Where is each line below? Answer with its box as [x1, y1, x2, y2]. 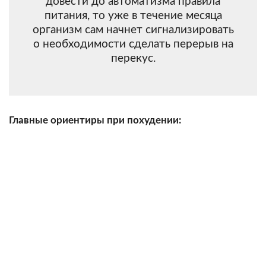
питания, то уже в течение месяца [44, 9, 222, 21]
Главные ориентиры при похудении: [9, 115, 181, 125]
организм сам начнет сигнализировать [32, 24, 234, 36]
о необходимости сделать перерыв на [33, 38, 233, 50]
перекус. [110, 52, 156, 64]
